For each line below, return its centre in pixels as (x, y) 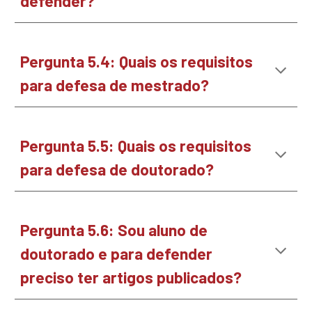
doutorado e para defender (117, 253)
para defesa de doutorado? (117, 169)
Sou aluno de (163, 230)
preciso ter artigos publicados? (133, 277)
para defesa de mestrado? (115, 85)
